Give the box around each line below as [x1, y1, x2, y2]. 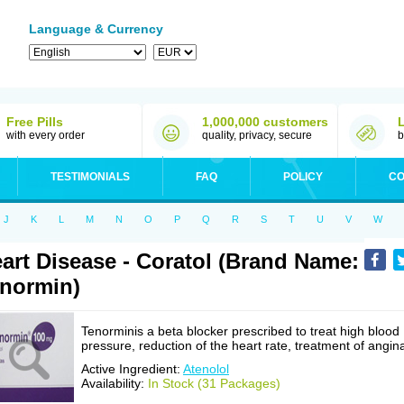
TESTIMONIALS [50, 170, 130, 183]
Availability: [81, 376, 148, 390]
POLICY [283, 170, 323, 183]
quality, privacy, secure [202, 129, 312, 142]
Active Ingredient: [81, 362, 183, 376]
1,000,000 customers [202, 115, 328, 129]
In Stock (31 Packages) [148, 376, 280, 390]
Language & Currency [29, 22, 163, 36]
